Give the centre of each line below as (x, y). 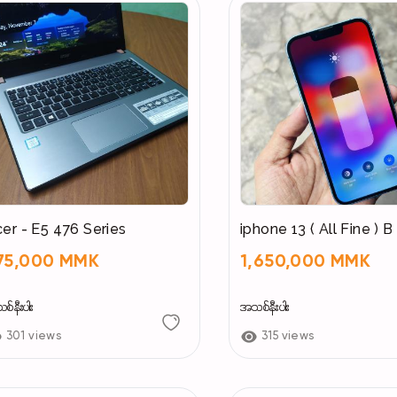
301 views (34, 337)
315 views (288, 337)
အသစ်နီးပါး (264, 308)
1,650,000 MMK (305, 263)
